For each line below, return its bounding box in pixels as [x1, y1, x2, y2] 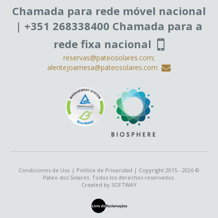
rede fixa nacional [54, 36, 151, 52]
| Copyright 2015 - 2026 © [132, 166, 200, 174]
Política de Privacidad [76, 166, 132, 174]
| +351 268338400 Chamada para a [16, 18, 202, 34]
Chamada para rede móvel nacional [12, 3, 206, 18]
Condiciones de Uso [18, 166, 70, 174]
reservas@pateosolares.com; [63, 53, 155, 63]
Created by [81, 181, 111, 189]
